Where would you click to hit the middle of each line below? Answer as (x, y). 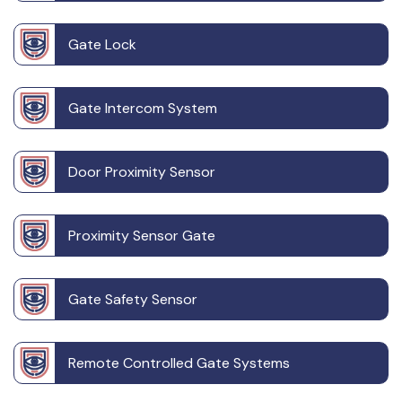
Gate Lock (102, 45)
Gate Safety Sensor (133, 300)
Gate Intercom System (143, 109)
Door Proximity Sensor (142, 172)
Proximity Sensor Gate (142, 236)
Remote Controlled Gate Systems (179, 363)
